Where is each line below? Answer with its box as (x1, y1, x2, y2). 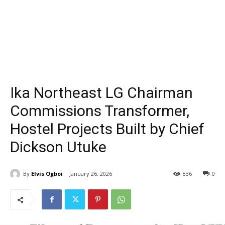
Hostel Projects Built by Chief (10, 120, 204, 138)
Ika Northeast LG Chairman (10, 84, 193, 101)
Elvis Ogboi (31, 169, 63, 177)
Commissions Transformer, (10, 102, 189, 120)
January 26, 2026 (69, 170, 112, 178)
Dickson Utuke (10, 138, 106, 156)
